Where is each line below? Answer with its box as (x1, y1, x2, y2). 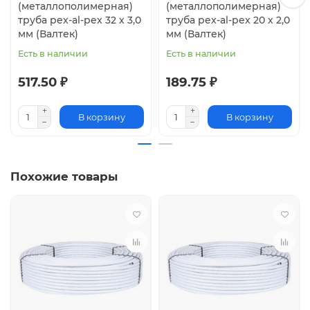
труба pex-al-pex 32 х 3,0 (18, 14, 141, 27)
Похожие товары (10, 170, 118, 184)
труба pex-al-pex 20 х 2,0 (166, 14, 290, 27)
